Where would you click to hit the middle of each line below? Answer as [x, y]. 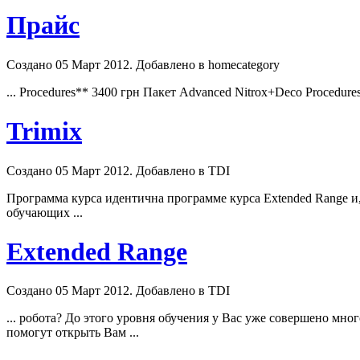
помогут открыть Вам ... [73, 333]
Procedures [47, 92]
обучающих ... [45, 212]
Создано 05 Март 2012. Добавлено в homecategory [143, 64]
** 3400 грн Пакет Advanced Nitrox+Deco [190, 92]
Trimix [44, 131]
